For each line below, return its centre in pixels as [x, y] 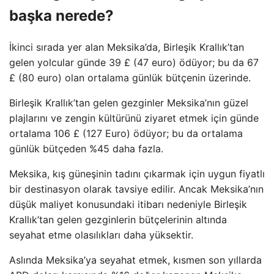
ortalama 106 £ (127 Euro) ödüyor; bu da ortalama [126, 133]
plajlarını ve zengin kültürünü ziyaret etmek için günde [134, 118]
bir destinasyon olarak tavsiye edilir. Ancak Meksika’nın [136, 189]
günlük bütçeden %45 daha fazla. [86, 148]
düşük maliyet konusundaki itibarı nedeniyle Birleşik [128, 204]
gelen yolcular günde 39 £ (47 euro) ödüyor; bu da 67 [134, 62]
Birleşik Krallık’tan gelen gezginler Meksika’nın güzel [129, 102]
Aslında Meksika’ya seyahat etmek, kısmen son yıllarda [135, 260]
